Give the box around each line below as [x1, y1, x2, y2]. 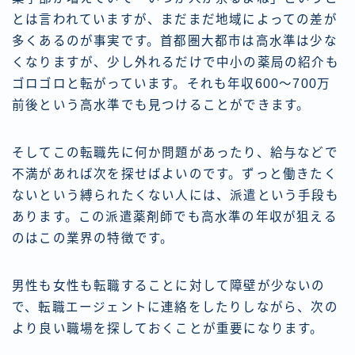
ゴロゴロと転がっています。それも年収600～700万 [12, 77, 331, 91]
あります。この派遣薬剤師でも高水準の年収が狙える [12, 210, 338, 224]
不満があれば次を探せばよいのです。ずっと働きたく [12, 167, 338, 181]
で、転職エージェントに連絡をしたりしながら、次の [12, 300, 338, 315]
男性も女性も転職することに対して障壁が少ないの [12, 279, 326, 293]
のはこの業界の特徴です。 [12, 231, 174, 246]
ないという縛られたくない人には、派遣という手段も [12, 189, 339, 203]
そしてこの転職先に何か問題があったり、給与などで [12, 146, 338, 160]
